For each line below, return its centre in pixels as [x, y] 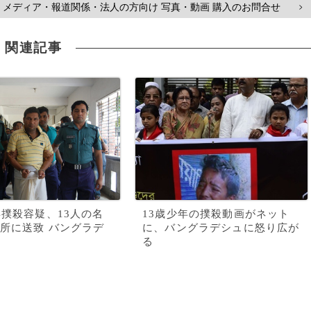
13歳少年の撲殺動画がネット [216, 214]
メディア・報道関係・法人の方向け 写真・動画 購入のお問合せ [142, 7]
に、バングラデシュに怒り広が [221, 228]
